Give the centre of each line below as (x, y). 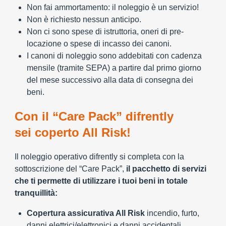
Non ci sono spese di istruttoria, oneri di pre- (105, 32)
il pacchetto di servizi (166, 169)
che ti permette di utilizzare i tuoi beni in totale (101, 181)
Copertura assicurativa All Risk (86, 213)
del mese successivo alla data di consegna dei (110, 80)
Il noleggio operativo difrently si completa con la (99, 157)
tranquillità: (36, 193)
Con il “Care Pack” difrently (94, 116)
